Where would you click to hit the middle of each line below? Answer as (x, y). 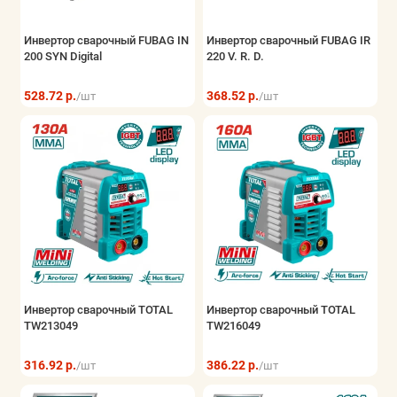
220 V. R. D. (235, 57)
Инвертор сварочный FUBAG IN (106, 41)
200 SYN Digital (62, 57)
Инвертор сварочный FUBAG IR (288, 41)
